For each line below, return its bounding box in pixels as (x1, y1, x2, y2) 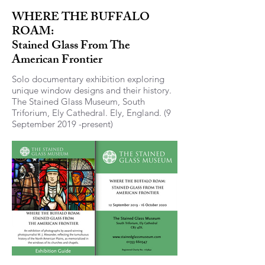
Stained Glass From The (12, 35, 130, 57)
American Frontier (12, 50, 102, 71)
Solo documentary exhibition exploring (12, 73, 164, 85)
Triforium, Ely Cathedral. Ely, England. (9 (12, 106, 171, 118)
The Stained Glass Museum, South (12, 95, 145, 107)
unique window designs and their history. (12, 84, 172, 96)
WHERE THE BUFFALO (12, 7, 150, 28)
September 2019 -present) (12, 118, 113, 130)
